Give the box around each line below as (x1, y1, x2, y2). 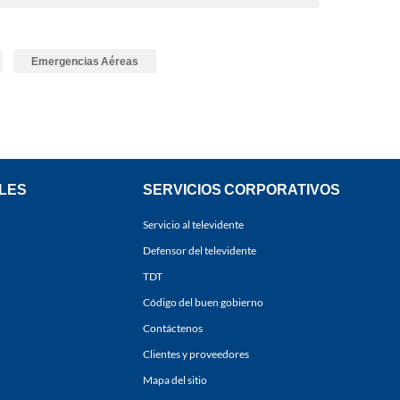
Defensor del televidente (143, 244, 256, 258)
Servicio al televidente (143, 218, 244, 232)
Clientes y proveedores (143, 347, 249, 362)
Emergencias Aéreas (31, 54, 138, 69)
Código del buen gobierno (143, 296, 263, 310)
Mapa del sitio (143, 373, 207, 387)
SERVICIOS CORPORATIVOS (143, 180, 340, 198)
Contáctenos (143, 321, 203, 336)
